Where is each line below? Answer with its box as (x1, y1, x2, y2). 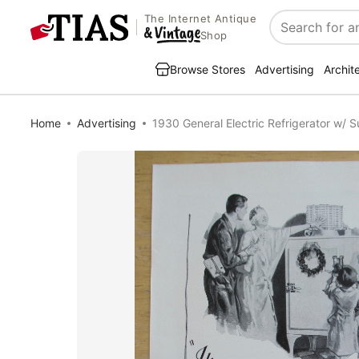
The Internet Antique (143, 12, 257, 26)
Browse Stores (170, 63, 245, 76)
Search (270, 27, 313, 44)
